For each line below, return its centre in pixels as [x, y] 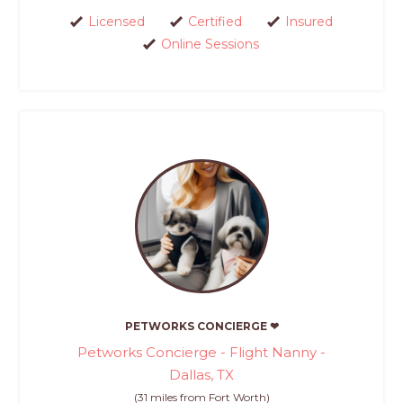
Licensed [116, 22]
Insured [309, 22]
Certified [215, 22]
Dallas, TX [201, 374]
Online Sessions [210, 45]
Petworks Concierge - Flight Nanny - [201, 352]
